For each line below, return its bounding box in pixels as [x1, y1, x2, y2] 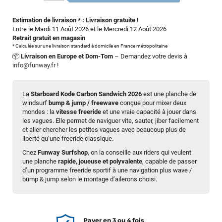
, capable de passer [142, 158, 197, 166]
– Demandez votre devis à [113, 53, 187, 60]
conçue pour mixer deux [118, 99, 186, 107]
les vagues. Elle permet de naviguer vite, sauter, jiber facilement [22, 117, 199, 125]
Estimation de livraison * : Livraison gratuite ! [12, 16, 139, 24]
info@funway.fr [12, 61, 55, 69]
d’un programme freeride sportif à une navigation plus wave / [22, 166, 192, 174]
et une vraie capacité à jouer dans [101, 108, 196, 116]
